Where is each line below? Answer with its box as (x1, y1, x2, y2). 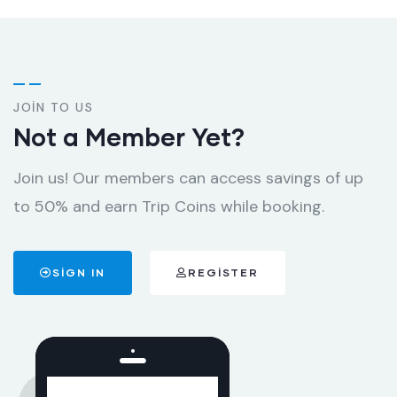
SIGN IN (52, 266, 105, 280)
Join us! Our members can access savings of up (13, 167, 363, 190)
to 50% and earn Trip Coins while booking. (13, 196, 324, 218)
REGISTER (188, 266, 259, 280)
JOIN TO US (13, 99, 93, 116)
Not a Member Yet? (13, 121, 245, 152)
